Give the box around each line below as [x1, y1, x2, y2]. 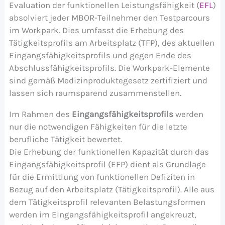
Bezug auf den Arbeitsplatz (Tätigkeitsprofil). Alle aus [9, 184, 214, 194]
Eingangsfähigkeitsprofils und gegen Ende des [9, 50, 191, 60]
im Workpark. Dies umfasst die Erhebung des [9, 25, 184, 35]
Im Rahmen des [9, 108, 72, 119]
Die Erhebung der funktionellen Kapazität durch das [9, 146, 209, 157]
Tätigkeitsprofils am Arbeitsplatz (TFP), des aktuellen [9, 37, 214, 48]
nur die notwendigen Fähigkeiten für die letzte [9, 121, 187, 132]
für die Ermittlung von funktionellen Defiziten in [9, 171, 195, 182]
